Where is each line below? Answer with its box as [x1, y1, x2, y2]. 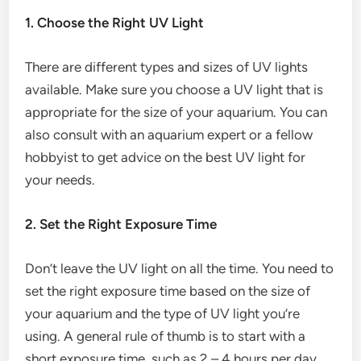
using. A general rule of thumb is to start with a [25, 328, 306, 344]
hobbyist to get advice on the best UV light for [25, 149, 306, 165]
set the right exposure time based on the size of [25, 283, 311, 299]
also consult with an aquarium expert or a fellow [25, 127, 313, 143]
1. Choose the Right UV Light [25, 15, 205, 31]
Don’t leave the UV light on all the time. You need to [25, 260, 334, 276]
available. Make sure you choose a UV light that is [25, 81, 324, 98]
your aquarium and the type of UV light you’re [25, 305, 301, 322]
